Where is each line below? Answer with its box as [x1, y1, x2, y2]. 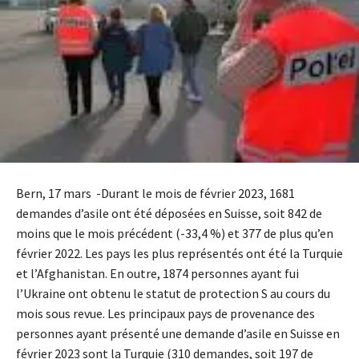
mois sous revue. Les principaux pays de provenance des [16, 305, 315, 322]
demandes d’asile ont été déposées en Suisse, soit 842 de [16, 205, 322, 222]
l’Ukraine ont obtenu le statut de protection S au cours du [16, 285, 330, 302]
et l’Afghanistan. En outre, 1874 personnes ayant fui [16, 265, 299, 282]
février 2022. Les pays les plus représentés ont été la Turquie [16, 245, 343, 262]
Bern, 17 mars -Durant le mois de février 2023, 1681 [16, 185, 295, 202]
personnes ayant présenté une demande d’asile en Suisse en [16, 325, 340, 342]
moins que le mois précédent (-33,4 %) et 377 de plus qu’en [16, 225, 333, 242]
